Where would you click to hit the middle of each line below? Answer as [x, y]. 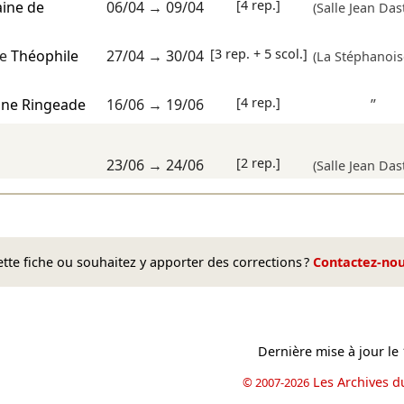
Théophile [44, 56]
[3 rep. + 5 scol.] [258, 54]
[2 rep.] [258, 163]
